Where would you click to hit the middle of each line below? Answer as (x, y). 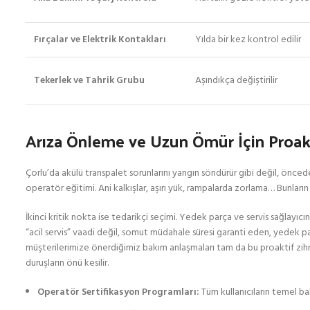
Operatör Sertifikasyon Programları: (118, 292)
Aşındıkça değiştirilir (236, 81)
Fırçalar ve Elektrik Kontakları (100, 40)
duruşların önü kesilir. (67, 263)
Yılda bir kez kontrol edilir (248, 40)
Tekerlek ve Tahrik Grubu (89, 81)
